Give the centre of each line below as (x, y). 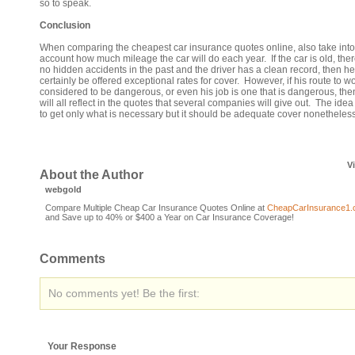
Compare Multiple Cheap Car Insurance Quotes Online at (156, 208)
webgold (63, 189)
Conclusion (65, 25)
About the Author (92, 175)
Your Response (82, 346)
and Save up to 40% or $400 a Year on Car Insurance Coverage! (170, 217)
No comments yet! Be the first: (124, 293)
